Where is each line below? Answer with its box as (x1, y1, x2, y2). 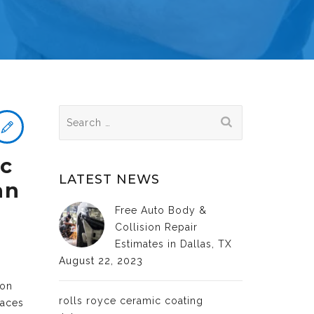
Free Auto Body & (114, 205, 207, 216)
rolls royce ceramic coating (58, 295, 203, 306)
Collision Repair (114, 221, 198, 233)
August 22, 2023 (58, 255, 143, 266)
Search (57, 107, 98, 118)
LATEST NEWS (58, 172, 160, 187)
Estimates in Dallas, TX (114, 238, 232, 250)
